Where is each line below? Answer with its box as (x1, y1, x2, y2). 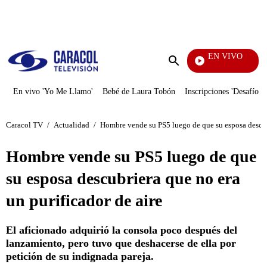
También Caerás (166, 63, 204, 70)
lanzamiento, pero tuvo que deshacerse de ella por (6, 237, 236, 249)
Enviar (173, 67, 198, 77)
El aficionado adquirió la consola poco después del (6, 224, 237, 236)
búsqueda (173, 78, 209, 88)
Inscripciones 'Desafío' (185, 87, 260, 96)
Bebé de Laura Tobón (103, 87, 175, 96)
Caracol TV (6, 120, 43, 129)
